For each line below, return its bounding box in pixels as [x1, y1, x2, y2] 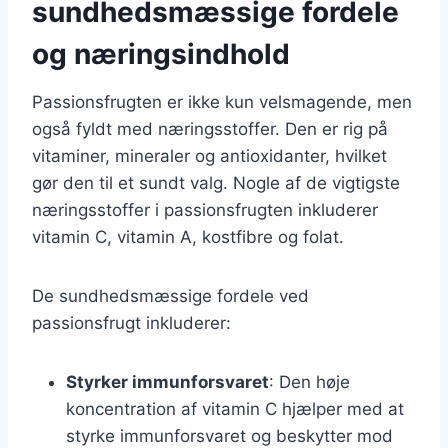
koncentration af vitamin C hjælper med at [66, 398, 404, 419]
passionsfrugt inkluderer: [32, 312, 231, 333]
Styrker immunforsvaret [66, 371, 269, 392]
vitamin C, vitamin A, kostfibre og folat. [32, 226, 344, 247]
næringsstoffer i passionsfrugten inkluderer [32, 199, 378, 220]
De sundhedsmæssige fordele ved [32, 285, 309, 306]
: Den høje [269, 371, 350, 392]
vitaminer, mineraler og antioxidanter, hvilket [32, 145, 387, 166]
